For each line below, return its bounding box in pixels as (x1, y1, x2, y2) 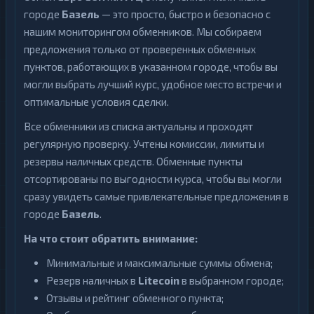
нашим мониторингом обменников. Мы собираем (24, 25, 261, 38)
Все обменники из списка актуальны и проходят (24, 120, 253, 132)
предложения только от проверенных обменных (24, 43, 256, 55)
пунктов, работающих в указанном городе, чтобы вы (24, 60, 278, 73)
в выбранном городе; (179, 274, 284, 287)
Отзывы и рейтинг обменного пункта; (46, 292, 224, 304)
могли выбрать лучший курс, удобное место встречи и (24, 78, 282, 90)
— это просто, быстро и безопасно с (100, 8, 271, 20)
